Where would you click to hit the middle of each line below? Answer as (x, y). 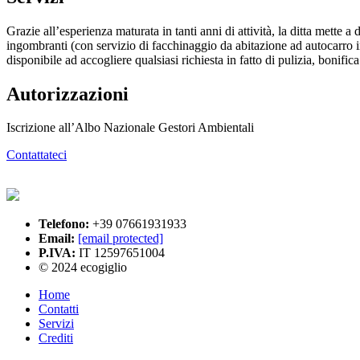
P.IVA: (59, 253)
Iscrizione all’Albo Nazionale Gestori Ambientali (130, 128)
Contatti (59, 309)
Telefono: (65, 224)
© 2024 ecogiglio (83, 268)
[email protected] (121, 239)
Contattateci (37, 155)
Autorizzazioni (67, 94)
